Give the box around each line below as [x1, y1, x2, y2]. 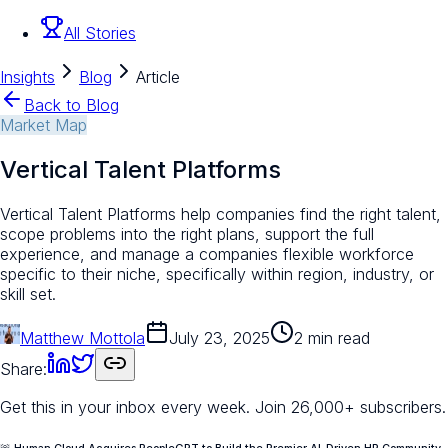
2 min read [294, 327, 370, 348]
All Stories [64, 23, 136, 44]
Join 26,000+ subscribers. [255, 396, 446, 417]
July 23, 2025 [169, 327, 270, 348]
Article [136, 67, 180, 88]
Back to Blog [24, 95, 119, 116]
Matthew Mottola [20, 327, 145, 348]
